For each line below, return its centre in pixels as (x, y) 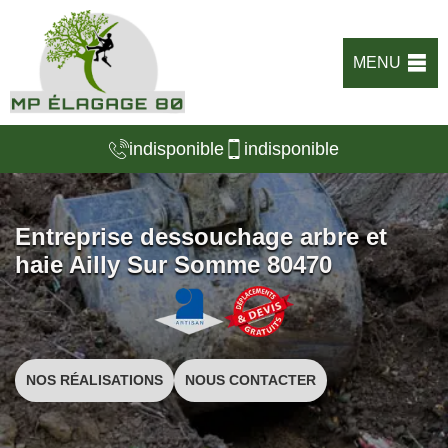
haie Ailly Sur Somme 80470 (173, 264)
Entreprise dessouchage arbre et (201, 236)
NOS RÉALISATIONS (94, 380)
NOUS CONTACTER (250, 380)
